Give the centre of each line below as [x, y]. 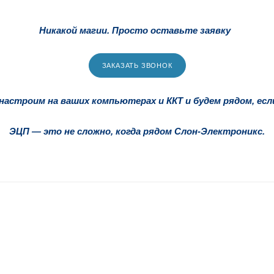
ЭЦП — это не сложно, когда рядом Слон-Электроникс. [137, 131]
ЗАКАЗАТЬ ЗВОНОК [137, 65]
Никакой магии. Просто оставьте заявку [135, 30]
